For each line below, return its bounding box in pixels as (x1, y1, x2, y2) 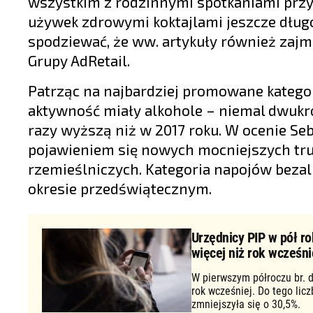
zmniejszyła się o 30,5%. (191, 298, 300, 311)
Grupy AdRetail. (28, 52, 130, 69)
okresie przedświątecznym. (28, 180, 212, 197)
